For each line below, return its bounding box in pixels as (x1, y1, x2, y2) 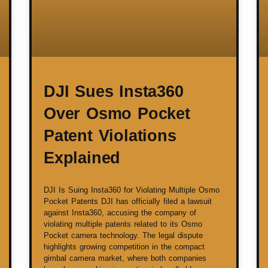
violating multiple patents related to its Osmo (44, 220, 202, 229)
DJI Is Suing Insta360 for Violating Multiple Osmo (44, 185, 220, 195)
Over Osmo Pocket (44, 105, 190, 123)
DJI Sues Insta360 (44, 83, 184, 101)
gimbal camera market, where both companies (44, 254, 206, 263)
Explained (44, 149, 121, 167)
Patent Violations (44, 127, 176, 145)
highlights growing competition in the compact (44, 242, 205, 252)
